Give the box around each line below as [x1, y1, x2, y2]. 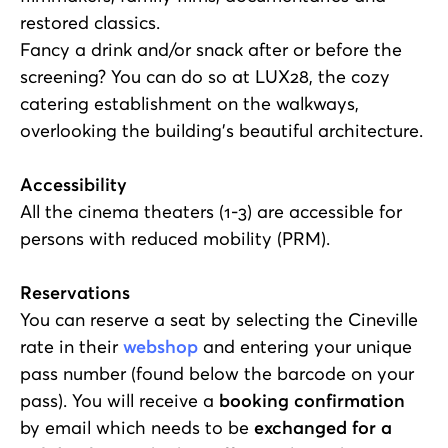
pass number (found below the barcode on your [20, 362, 414, 385]
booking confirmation [219, 389, 405, 412]
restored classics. [20, 11, 160, 34]
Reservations [20, 281, 130, 304]
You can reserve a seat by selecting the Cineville [20, 308, 418, 331]
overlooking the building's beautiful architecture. [20, 119, 423, 142]
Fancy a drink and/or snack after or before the [20, 38, 402, 61]
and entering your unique [198, 335, 412, 358]
